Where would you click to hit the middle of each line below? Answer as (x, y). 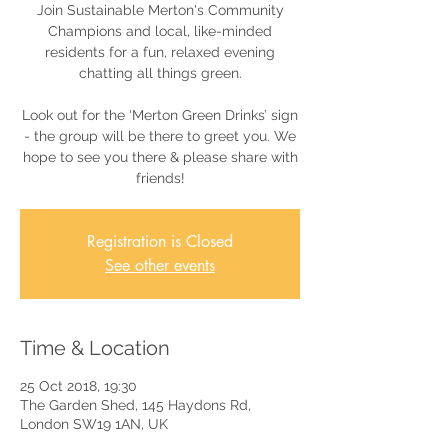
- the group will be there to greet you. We (160, 136)
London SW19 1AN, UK (94, 424)
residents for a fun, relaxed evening (160, 52)
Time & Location (95, 348)
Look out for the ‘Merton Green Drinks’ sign (160, 115)
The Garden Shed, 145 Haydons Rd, (135, 405)
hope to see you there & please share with (160, 157)
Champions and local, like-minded (160, 31)
